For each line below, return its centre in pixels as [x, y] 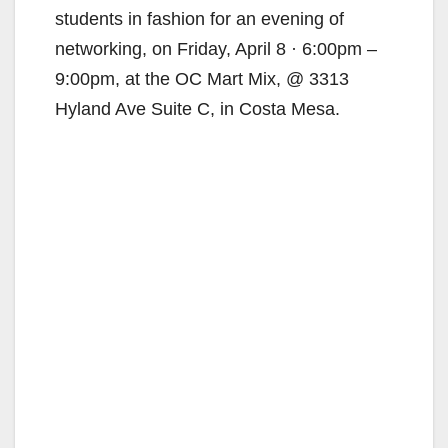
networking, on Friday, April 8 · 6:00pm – [216, 49]
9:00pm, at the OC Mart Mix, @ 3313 [202, 79]
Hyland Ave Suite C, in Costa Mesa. [197, 109]
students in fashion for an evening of [199, 19]
